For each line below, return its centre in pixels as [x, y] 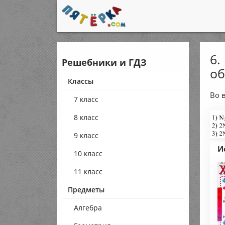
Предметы [86, 190]
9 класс [86, 135]
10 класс [88, 153]
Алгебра [88, 208]
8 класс [86, 117]
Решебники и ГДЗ [104, 62]
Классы [81, 81]
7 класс [86, 99]
